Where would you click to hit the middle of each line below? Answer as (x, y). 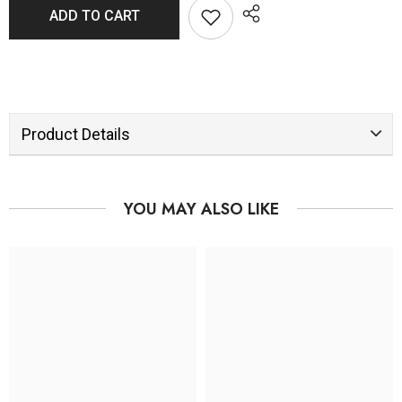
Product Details (75, 134)
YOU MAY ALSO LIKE (201, 209)
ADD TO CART (94, 15)
